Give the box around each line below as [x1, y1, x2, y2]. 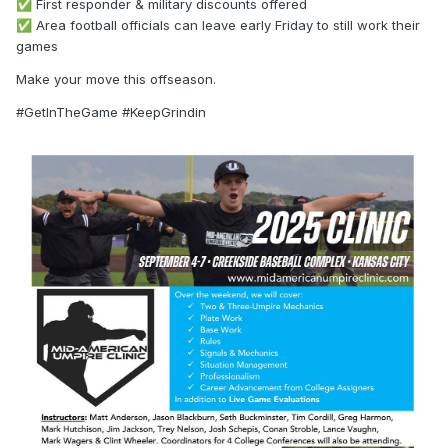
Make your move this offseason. [16, 71, 216, 88]
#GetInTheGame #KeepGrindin [16, 104, 206, 121]
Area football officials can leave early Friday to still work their [32, 17, 420, 34]
